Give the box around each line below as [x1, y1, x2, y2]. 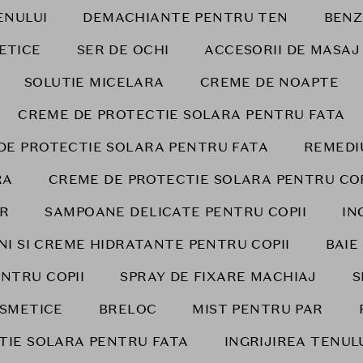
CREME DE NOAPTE [199, 74, 340, 91]
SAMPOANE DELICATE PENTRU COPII [45, 203, 307, 220]
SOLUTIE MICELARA [23, 74, 164, 91]
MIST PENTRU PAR [192, 301, 323, 318]
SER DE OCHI [76, 41, 169, 58]
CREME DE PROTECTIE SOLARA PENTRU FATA [18, 106, 345, 123]
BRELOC [98, 301, 157, 318]
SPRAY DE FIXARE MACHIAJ [120, 268, 317, 285]
